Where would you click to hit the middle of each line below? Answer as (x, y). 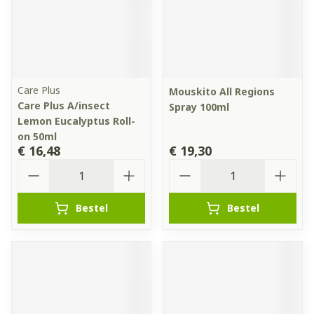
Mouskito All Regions (222, 91)
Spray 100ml (199, 107)
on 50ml (37, 136)
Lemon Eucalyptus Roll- (76, 121)
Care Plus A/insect (64, 105)
